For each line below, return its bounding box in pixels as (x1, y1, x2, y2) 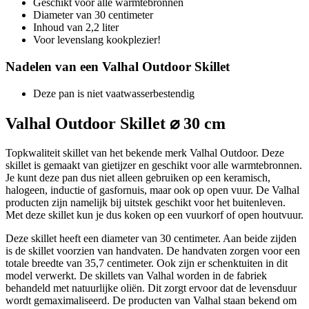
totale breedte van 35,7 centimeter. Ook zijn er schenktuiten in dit (6, 257, 288, 269)
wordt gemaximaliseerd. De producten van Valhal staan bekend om (6, 294, 297, 306)
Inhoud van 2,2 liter (33, 21, 119, 34)
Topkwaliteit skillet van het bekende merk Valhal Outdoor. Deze (6, 146, 284, 159)
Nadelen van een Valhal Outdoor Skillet (6, 59, 230, 74)
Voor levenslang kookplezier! (33, 34, 161, 46)
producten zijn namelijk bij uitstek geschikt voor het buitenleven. (6, 196, 286, 208)
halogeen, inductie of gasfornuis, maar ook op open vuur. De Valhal (6, 183, 299, 196)
